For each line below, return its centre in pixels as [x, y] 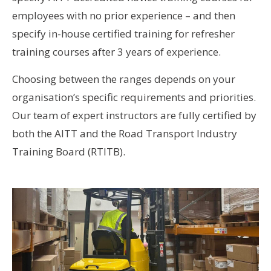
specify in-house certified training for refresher [123, 33]
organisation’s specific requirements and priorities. [134, 97]
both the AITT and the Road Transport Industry [125, 133]
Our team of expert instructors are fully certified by [134, 115]
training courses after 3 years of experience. [116, 51]
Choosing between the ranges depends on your [124, 79]
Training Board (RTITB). [69, 151]
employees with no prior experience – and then [124, 15]
